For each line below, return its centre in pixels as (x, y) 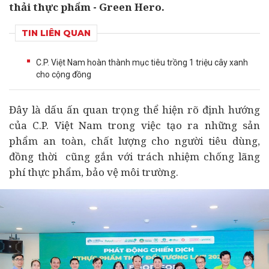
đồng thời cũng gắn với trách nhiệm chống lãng (134, 156)
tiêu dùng (233, 141)
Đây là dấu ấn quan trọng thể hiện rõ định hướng (134, 110)
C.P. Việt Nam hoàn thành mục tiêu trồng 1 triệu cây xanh (142, 62)
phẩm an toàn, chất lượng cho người (109, 141)
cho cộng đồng (64, 74)
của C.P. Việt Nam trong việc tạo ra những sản (134, 125)
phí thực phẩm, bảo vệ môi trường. (94, 172)
